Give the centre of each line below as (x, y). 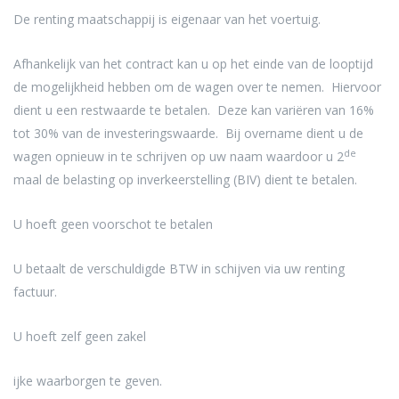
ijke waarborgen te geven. (88, 380)
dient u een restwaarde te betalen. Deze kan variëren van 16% (194, 110)
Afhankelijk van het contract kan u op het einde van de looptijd (193, 63)
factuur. (35, 291)
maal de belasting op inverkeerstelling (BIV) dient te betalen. (185, 179)
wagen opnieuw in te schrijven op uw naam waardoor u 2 (179, 156)
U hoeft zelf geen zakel (80, 336)
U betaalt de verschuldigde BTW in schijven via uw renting (179, 268)
